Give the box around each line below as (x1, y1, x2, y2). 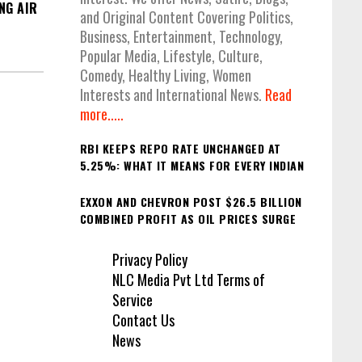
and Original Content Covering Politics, (79, 6, 293, 28)
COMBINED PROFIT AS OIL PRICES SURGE (79, 209, 296, 227)
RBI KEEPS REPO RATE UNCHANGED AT (79, 140, 281, 158)
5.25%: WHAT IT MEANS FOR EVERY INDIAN (79, 157, 304, 175)
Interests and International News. (79, 84, 265, 106)
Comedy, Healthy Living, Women (79, 65, 251, 86)
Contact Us (112, 309, 175, 331)
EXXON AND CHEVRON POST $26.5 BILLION (79, 192, 302, 210)
